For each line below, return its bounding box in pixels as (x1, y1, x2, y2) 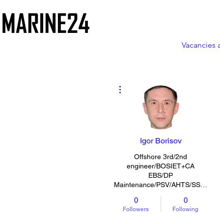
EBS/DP (148, 171, 173, 179)
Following (172, 206, 198, 213)
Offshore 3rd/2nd (134, 153, 187, 161)
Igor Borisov (139, 136, 182, 145)
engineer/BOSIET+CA (127, 162, 194, 170)
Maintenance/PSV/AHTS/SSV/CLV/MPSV (200, 181, 207, 189)
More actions (125, 80, 154, 85)
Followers (123, 206, 149, 213)
